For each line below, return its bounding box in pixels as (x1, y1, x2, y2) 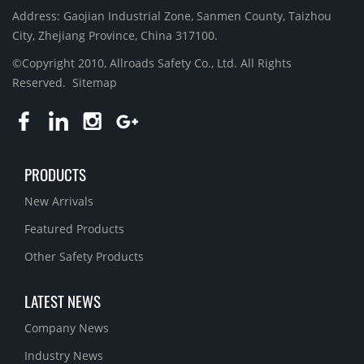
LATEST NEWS (24, 289, 101, 313)
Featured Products (24, 221, 124, 237)
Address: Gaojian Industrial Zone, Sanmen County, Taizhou (12, 8, 331, 24)
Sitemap (72, 75, 117, 91)
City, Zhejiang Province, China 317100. (12, 28, 218, 44)
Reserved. (12, 75, 72, 91)
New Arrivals (24, 193, 93, 210)
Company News (24, 320, 109, 336)
